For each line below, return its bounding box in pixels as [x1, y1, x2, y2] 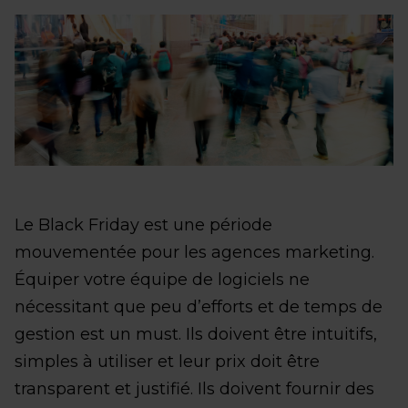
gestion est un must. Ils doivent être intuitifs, [15, 324, 377, 345]
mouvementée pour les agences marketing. [15, 242, 374, 263]
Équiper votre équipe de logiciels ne [15, 270, 310, 291]
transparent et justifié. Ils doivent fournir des [15, 379, 374, 400]
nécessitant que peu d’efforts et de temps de [15, 297, 382, 318]
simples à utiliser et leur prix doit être [15, 352, 320, 372]
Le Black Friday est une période [15, 215, 272, 236]
